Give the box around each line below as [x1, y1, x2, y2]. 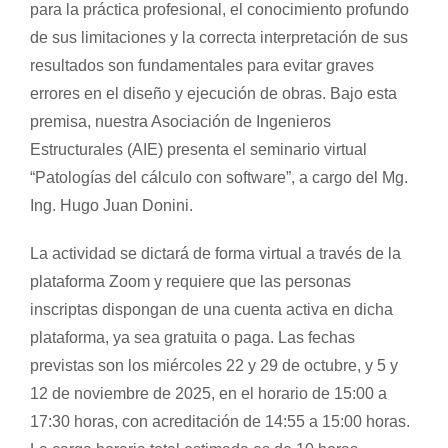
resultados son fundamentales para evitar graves [29, 56, 374, 74]
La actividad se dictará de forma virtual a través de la [29, 244, 401, 262]
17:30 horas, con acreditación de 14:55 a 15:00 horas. [29, 412, 410, 430]
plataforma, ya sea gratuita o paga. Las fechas [29, 328, 355, 346]
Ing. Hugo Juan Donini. [29, 196, 193, 214]
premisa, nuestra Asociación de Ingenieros [29, 112, 331, 130]
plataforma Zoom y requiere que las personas [29, 272, 351, 290]
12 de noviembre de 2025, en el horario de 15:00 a [29, 384, 387, 402]
